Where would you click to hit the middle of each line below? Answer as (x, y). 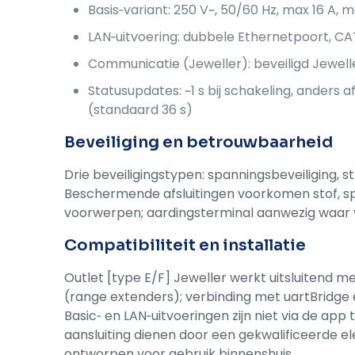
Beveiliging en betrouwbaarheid (199, 142)
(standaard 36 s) (141, 109)
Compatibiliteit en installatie (185, 245)
